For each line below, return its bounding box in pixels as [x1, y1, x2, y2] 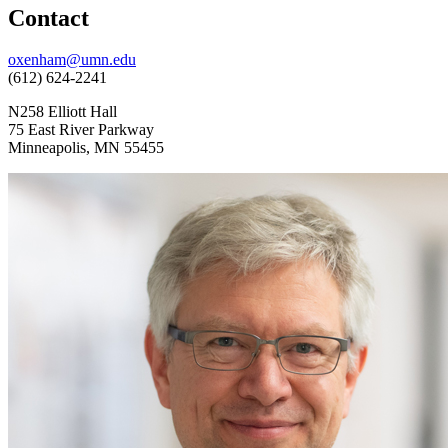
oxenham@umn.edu [8, 51, 136, 69]
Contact [8, 4, 89, 31]
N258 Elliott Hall [8, 103, 117, 121]
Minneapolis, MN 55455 [8, 139, 164, 157]
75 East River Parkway [8, 121, 154, 139]
